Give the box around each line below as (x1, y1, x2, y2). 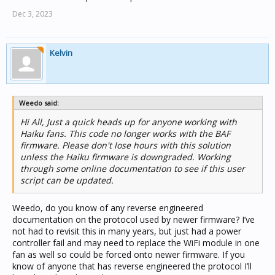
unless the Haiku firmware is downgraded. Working (20, 151, 231, 163)
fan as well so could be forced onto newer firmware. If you (12, 249, 245, 260)
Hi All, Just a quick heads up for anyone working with (20, 116, 237, 128)
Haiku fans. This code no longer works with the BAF (20, 128, 230, 139)
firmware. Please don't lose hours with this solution (20, 139, 231, 151)
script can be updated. (20, 174, 114, 186)
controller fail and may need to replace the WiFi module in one (12, 237, 260, 249)
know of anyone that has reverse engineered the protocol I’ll (12, 260, 252, 272)
